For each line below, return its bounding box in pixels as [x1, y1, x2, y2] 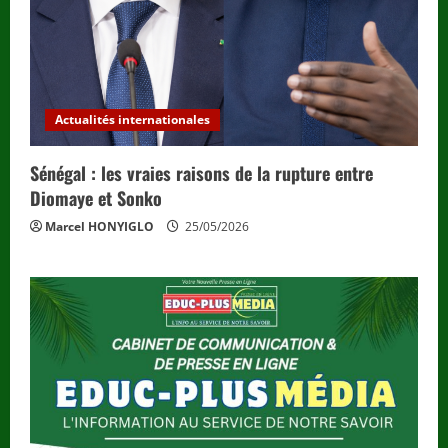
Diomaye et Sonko [30, 184, 162, 211]
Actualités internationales [55, 110, 210, 128]
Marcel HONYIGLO [45, 217, 154, 235]
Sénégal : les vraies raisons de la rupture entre [30, 159, 373, 186]
